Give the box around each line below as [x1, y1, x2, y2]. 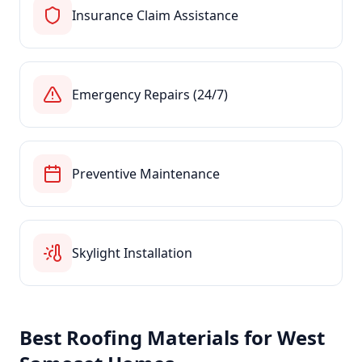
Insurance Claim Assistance [72, 6, 238, 24]
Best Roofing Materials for [19, 324, 277, 351]
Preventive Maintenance [72, 165, 220, 183]
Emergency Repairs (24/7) [72, 86, 228, 103]
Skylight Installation [72, 244, 192, 262]
